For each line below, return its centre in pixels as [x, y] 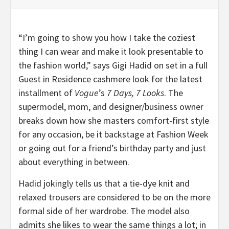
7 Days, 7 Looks [135, 93]
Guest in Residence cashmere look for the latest [110, 79]
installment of [47, 93]
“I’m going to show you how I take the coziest [107, 37]
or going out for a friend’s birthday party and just [112, 148]
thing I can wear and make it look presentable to [111, 51]
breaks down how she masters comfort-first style [114, 120]
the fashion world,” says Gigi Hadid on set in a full [113, 65]
